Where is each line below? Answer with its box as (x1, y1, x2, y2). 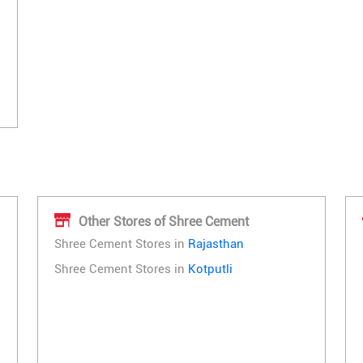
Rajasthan (188, 237, 244, 252)
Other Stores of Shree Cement (79, 213, 249, 229)
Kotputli (188, 262, 233, 277)
